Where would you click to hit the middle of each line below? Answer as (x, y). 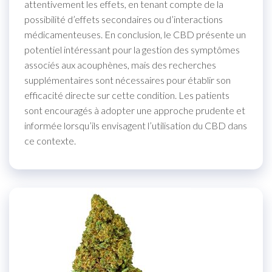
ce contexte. (50, 140)
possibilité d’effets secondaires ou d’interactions (124, 19)
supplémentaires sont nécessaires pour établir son (127, 80)
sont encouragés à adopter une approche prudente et (135, 110)
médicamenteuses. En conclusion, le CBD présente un (135, 34)
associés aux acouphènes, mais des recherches (120, 64)
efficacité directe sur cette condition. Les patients (127, 95)
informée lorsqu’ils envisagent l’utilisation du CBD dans (136, 125)
